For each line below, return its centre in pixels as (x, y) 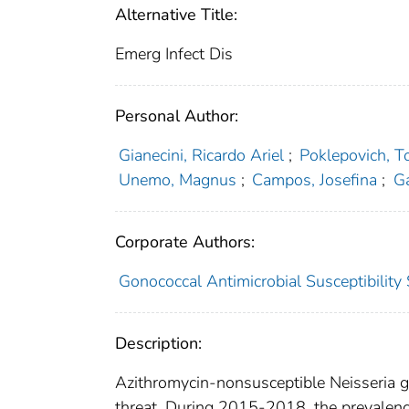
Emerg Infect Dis (174, 54)
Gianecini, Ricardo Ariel (201, 156)
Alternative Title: (176, 15)
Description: (158, 344)
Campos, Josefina (315, 180)
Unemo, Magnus (177, 180)
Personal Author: (177, 116)
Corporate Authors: (185, 242)
